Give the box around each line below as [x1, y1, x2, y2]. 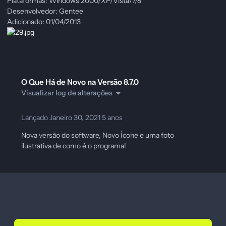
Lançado [21, 112, 49, 122]
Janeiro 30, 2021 [49, 112, 102, 122]
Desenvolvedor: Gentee [7, 6, 83, 16]
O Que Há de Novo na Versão [21, 77, 124, 87]
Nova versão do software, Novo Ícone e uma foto [21, 130, 174, 140]
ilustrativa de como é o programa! [21, 141, 126, 150]
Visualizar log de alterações [21, 88, 112, 97]
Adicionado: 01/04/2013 [7, 17, 81, 26]
